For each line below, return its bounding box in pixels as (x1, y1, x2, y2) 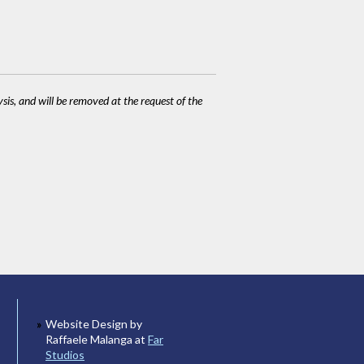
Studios (45, 348, 84, 362)
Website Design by (45, 317, 142, 331)
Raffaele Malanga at (45, 332, 148, 347)
